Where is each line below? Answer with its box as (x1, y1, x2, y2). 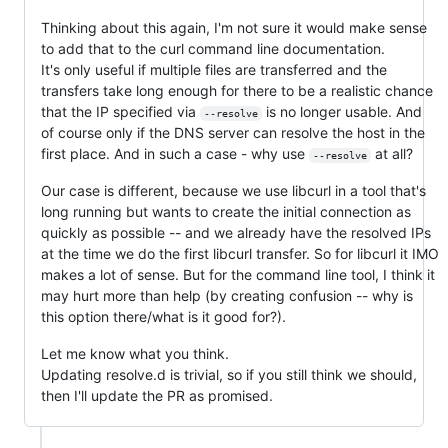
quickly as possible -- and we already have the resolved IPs (41, 223, 431, 241)
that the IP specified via (41, 102, 200, 120)
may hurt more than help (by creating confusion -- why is (41, 286, 413, 304)
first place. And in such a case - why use (41, 144, 309, 162)
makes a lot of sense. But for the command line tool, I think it (41, 265, 435, 283)
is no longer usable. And (261, 102, 426, 120)
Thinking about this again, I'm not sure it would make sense (41, 18, 427, 36)
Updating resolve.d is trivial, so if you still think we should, (41, 365, 417, 383)
